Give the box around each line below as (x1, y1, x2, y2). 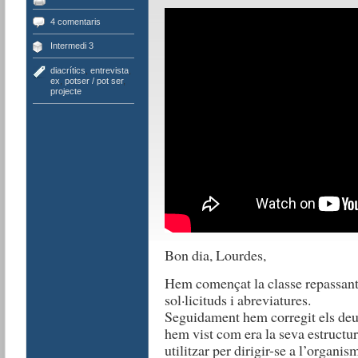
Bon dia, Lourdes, (164, 245, 266, 265)
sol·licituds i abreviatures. (164, 289, 311, 309)
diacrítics (50, 65, 86, 75)
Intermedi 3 (50, 41, 93, 51)
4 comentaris (50, 16, 101, 26)
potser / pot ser (64, 75, 123, 86)
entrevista (89, 65, 129, 75)
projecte (50, 86, 82, 96)
